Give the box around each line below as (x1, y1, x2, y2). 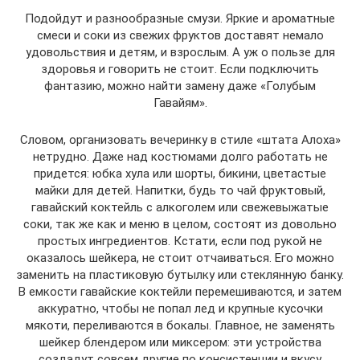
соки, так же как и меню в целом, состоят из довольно (23, 216, 337, 231)
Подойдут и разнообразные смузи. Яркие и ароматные (25, 10, 335, 26)
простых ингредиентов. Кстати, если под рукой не (38, 233, 322, 248)
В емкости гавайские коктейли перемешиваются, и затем (18, 284, 342, 299)
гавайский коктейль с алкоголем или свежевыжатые (31, 199, 329, 215)
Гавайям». (153, 95, 207, 110)
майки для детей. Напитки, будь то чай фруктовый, (35, 182, 325, 198)
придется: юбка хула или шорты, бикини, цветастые (34, 166, 326, 181)
